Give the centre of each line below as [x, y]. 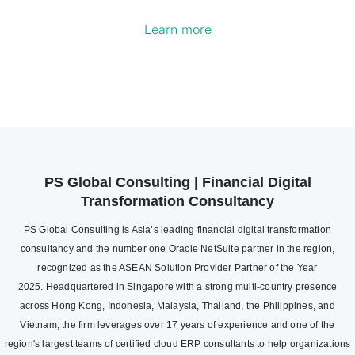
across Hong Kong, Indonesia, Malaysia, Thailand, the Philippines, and [177, 305]
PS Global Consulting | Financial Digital [177, 182]
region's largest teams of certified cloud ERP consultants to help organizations [177, 344]
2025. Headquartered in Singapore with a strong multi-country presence [177, 286]
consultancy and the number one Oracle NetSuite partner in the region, [177, 248]
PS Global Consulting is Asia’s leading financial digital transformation [177, 229]
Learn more [177, 29]
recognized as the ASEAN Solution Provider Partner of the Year [177, 267]
